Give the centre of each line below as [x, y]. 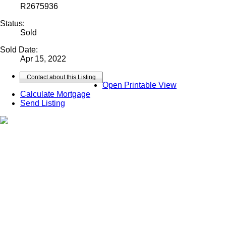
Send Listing [43, 103]
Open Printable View [139, 85]
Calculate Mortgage [55, 94]
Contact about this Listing [61, 77]
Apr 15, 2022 [43, 59]
